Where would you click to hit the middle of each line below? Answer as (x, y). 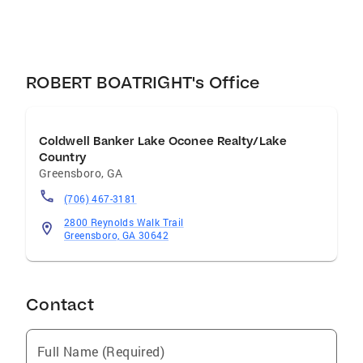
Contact (60, 304)
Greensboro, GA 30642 (116, 235)
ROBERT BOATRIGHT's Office (143, 82)
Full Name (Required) (101, 351)
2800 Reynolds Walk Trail (124, 222)
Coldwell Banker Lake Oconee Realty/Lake (163, 141)
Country (62, 157)
